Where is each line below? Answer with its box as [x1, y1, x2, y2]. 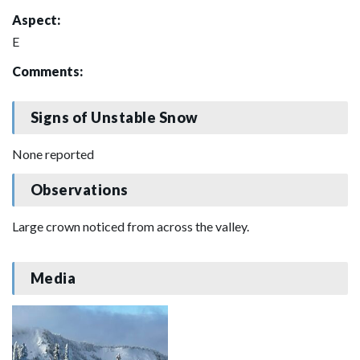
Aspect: [12, 11, 60, 27]
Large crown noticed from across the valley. [12, 218, 249, 234]
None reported [12, 145, 94, 162]
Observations [30, 181, 129, 199]
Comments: [12, 63, 83, 79]
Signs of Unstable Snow [30, 108, 198, 127]
